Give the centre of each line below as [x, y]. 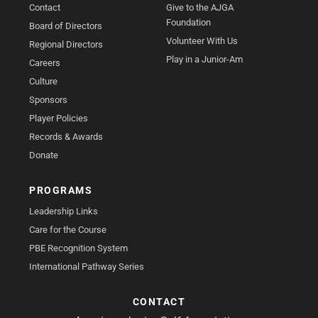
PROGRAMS [61, 190]
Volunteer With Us [202, 40]
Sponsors [49, 99]
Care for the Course [68, 229]
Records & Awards [66, 136]
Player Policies [59, 118]
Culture [44, 81]
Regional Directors [66, 44]
